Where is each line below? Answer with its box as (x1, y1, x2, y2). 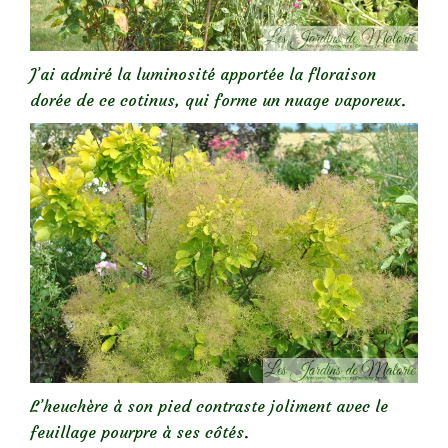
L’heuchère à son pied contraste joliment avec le (30, 395, 388, 416)
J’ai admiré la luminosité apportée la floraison (30, 63, 376, 84)
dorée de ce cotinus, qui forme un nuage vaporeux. (30, 89, 406, 110)
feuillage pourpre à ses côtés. (30, 421, 249, 442)
